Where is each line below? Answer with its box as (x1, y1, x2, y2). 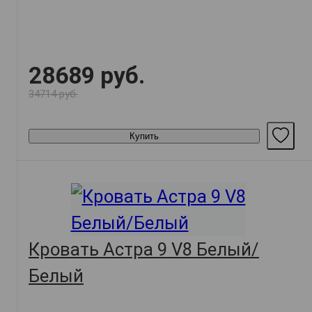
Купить (130, 130, 159, 141)
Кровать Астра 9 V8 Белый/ (29, 239, 259, 260)
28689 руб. (29, 62, 145, 90)
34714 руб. (29, 88, 78, 101)
